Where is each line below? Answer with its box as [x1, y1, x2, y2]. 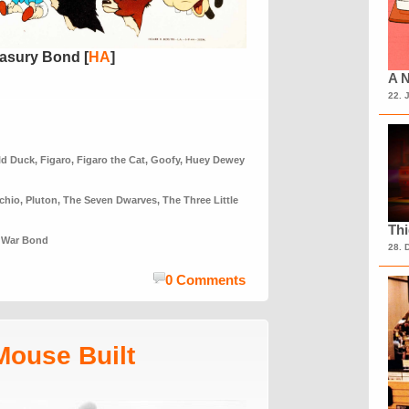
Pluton [26, 194, 58, 205]
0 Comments [165, 272, 246, 288]
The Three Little [163, 194, 238, 205]
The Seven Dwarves [63, 194, 157, 205]
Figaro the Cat [77, 154, 145, 165]
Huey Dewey [185, 154, 245, 165]
